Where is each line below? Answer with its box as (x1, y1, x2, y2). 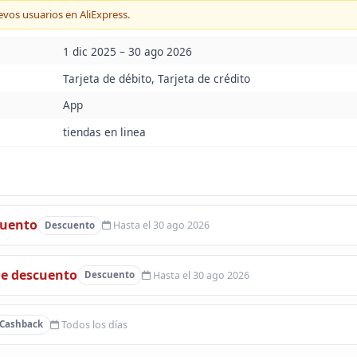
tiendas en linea (62, 124, 146, 140)
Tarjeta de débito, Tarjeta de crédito (62, 70, 250, 86)
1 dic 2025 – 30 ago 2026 (62, 43, 192, 59)
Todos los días (58, 317, 127, 331)
